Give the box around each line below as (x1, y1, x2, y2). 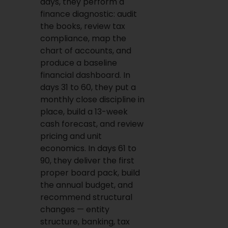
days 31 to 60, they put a (40, 81, 136, 93)
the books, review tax (40, 20, 125, 32)
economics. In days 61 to (40, 142, 136, 154)
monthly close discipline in (40, 94, 145, 105)
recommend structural (40, 191, 132, 203)
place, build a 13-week (40, 106, 128, 118)
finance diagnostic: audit (40, 8, 137, 20)
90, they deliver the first (40, 155, 134, 166)
